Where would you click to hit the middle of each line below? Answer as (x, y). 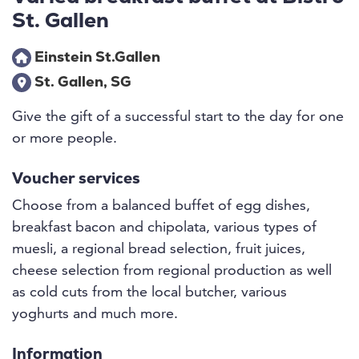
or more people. (69, 139)
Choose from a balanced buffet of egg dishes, (161, 206)
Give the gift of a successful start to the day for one (178, 117)
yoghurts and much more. (95, 315)
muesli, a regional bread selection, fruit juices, (159, 250)
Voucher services (76, 180)
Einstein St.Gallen (96, 58)
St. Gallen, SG (81, 83)
